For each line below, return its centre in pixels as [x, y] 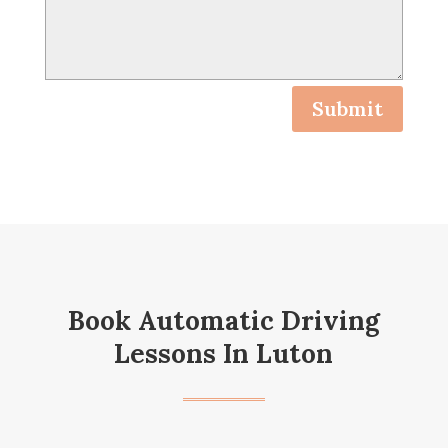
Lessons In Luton [224, 353]
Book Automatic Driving [223, 320]
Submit [348, 108]
